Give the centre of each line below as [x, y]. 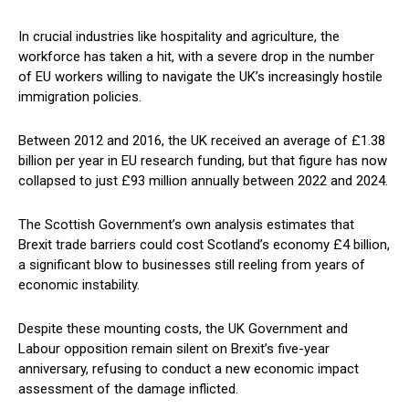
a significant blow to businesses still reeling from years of [192, 265]
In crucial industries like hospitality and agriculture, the [179, 37]
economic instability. [79, 285]
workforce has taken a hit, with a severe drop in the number [196, 57]
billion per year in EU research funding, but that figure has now [203, 161]
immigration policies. [80, 97]
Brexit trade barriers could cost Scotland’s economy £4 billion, [204, 245]
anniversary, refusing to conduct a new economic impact [189, 369]
